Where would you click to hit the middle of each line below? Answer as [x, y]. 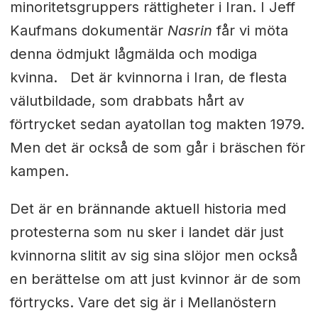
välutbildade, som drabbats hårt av [127, 100]
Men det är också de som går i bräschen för [157, 147]
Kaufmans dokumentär [88, 30]
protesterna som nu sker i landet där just [147, 232]
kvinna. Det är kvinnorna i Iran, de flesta [148, 77]
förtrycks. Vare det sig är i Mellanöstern [143, 302]
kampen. [39, 171]
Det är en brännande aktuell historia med [148, 208]
